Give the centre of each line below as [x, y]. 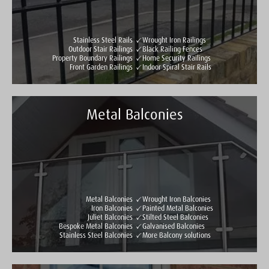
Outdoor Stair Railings [100, 50]
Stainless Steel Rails [103, 41]
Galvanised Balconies [174, 227]
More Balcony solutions [177, 236]
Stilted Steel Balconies [176, 218]
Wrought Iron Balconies [177, 200]
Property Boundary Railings [92, 59]
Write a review [122, 146]
